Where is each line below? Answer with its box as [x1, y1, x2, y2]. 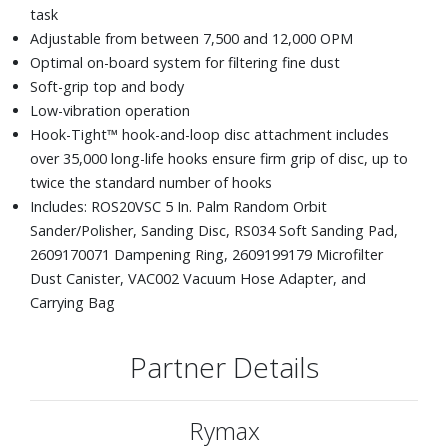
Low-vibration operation [30, 100, 190, 120]
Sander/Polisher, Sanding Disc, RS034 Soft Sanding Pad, [30, 220, 398, 240]
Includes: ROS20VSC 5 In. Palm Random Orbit [30, 196, 327, 216]
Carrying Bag [30, 292, 115, 312]
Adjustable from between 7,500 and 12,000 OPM [30, 28, 353, 48]
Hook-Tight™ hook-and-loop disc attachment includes [30, 124, 389, 144]
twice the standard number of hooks [30, 172, 272, 192]
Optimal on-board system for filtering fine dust [30, 52, 340, 72]
